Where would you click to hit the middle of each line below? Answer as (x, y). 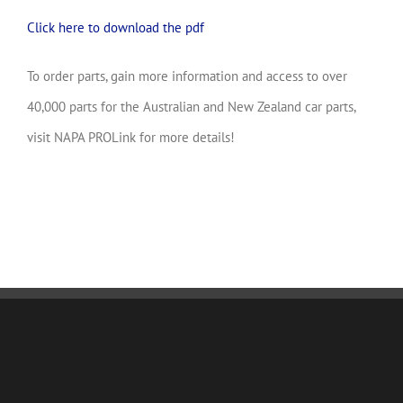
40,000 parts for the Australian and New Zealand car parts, (191, 106)
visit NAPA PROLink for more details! (131, 137)
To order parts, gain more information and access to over (187, 76)
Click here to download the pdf (116, 27)
